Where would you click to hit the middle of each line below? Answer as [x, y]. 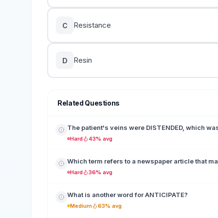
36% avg [100, 172]
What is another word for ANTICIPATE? [127, 195]
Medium [81, 206]
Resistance [92, 25]
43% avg [100, 139]
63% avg [110, 206]
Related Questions [89, 103]
